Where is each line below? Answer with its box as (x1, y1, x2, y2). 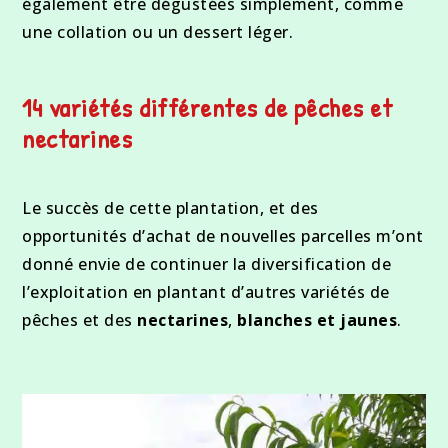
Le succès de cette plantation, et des (22, 197, 319, 220)
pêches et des (22, 309, 138, 332)
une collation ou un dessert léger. (22, 21, 294, 44)
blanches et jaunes (237, 309, 398, 332)
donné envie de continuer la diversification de (22, 253, 392, 276)
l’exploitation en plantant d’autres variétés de (22, 281, 390, 304)
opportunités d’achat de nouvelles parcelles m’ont (22, 225, 424, 248)
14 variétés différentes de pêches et (22, 90, 393, 126)
